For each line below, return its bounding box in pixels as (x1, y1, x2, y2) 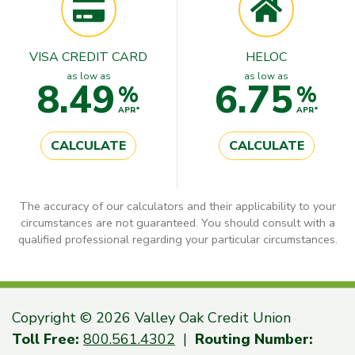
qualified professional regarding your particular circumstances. (17, 231, 338, 247)
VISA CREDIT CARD (29, 48, 147, 66)
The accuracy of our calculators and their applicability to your (19, 197, 336, 214)
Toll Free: (12, 329, 79, 349)
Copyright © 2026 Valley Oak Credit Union (12, 307, 291, 327)
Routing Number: (195, 329, 313, 349)
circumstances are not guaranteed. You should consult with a (20, 214, 335, 231)
